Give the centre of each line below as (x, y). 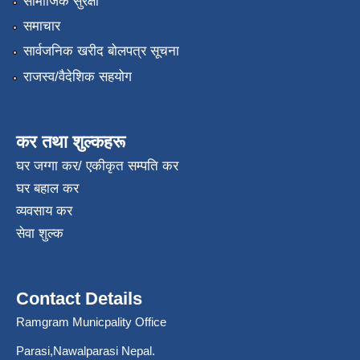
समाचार (41, 27)
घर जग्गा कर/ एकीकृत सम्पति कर (97, 166)
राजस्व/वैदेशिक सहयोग (77, 76)
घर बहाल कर (47, 188)
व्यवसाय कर (44, 211)
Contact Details (79, 298)
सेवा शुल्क (40, 233)
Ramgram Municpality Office (91, 321)
